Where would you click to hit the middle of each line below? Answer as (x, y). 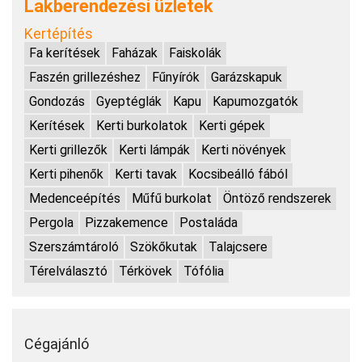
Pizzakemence (126, 223)
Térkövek (145, 271)
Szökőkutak (164, 247)
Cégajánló (57, 344)
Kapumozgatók (255, 102)
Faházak (135, 53)
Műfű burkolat (172, 199)
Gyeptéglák (129, 102)
